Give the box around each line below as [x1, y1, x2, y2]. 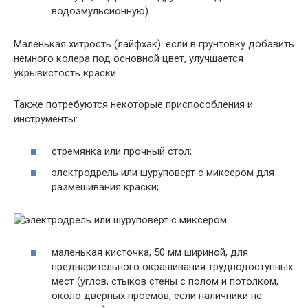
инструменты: [14, 113, 78, 125]
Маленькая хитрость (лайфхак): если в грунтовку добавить [14, 38, 294, 50]
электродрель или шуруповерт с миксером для [52, 166, 274, 179]
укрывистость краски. [14, 67, 118, 79]
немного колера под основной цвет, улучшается [14, 52, 243, 65]
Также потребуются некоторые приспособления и [14, 98, 253, 111]
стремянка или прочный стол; [52, 144, 192, 157]
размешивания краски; [52, 181, 159, 193]
